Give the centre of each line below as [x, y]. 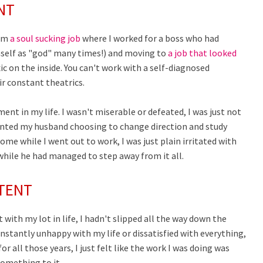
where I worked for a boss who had [150, 38]
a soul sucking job [45, 38]
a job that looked [202, 53]
